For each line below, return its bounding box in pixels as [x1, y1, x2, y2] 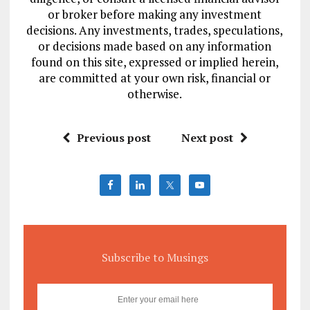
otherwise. [127, 86, 183, 102]
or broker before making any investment [48, 6, 262, 22]
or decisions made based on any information [38, 38, 272, 54]
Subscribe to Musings [101, 250, 208, 265]
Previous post [76, 130, 151, 145]
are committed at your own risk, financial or [39, 70, 271, 86]
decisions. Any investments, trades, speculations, [26, 22, 284, 38]
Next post [181, 130, 233, 145]
